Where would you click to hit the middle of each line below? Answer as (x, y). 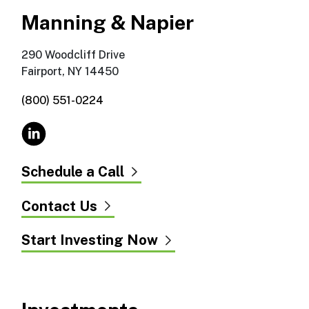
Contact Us (60, 206)
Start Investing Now (90, 240)
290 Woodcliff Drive (73, 55)
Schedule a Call (73, 171)
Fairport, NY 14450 (70, 72)
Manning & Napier (108, 23)
